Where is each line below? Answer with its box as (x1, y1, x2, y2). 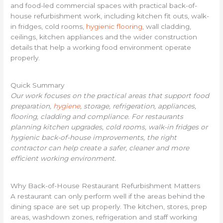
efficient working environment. (10, 154, 116, 163)
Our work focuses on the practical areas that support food (10, 92, 210, 100)
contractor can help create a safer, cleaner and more (10, 144, 190, 152)
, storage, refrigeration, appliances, (80, 102, 197, 111)
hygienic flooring (86, 22, 143, 30)
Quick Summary (10, 81, 65, 90)
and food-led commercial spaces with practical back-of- (10, 1, 198, 9)
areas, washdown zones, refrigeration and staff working (10, 213, 198, 222)
